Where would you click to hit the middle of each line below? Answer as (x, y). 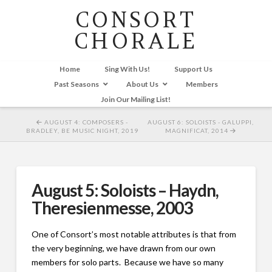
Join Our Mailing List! (136, 99)
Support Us (193, 69)
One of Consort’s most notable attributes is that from (134, 234)
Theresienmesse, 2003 (112, 207)
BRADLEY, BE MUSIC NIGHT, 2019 (83, 131)
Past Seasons (76, 84)
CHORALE (136, 41)
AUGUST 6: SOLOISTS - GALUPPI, (201, 122)
